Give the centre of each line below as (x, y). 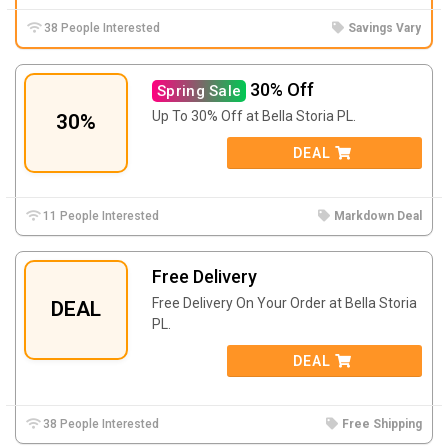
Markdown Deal (378, 215)
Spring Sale (199, 90)
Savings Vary (384, 27)
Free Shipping (382, 423)
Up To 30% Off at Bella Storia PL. (254, 115)
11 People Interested (100, 215)
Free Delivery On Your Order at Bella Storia (284, 302)
